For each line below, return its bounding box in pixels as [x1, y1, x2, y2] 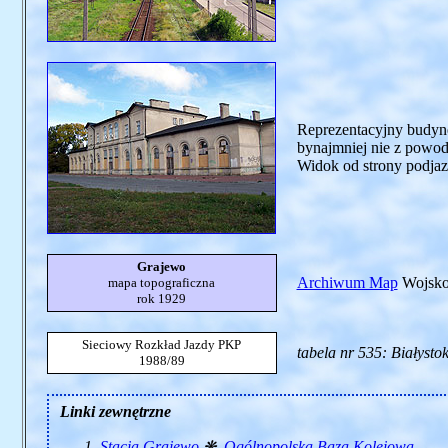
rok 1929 [137, 291, 186, 306]
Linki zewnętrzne [59, 403, 171, 420]
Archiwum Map [296, 274, 398, 291]
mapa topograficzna [108, 275, 215, 290]
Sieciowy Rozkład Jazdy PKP [82, 337, 241, 352]
